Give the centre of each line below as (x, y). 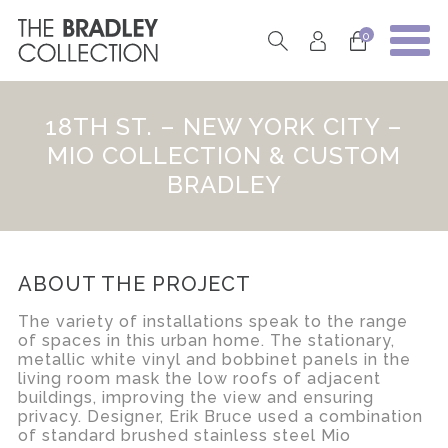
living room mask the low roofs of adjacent (199, 378)
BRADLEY (224, 185)
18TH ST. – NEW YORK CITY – (224, 127)
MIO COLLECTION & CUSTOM (224, 156)
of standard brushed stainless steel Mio (184, 435)
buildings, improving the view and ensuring (195, 397)
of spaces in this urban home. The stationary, (206, 340)
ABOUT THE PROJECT (134, 283)
